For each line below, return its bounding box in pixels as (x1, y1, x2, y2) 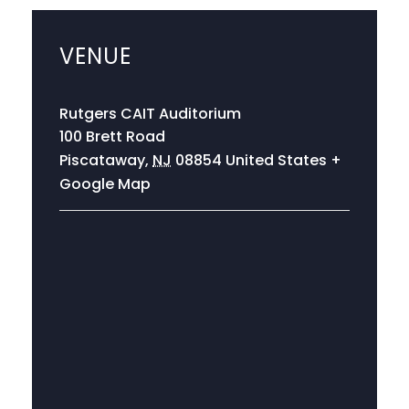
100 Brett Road (59, 125, 165, 147)
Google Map (59, 173, 151, 194)
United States (225, 149, 327, 171)
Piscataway (59, 149, 145, 171)
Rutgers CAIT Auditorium (59, 102, 241, 124)
